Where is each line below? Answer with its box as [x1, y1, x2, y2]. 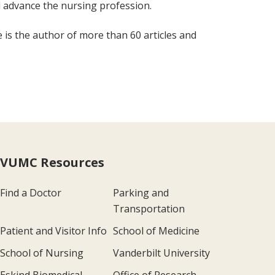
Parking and [112, 185, 169, 199]
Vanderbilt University [112, 246, 210, 260]
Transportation [112, 201, 185, 215]
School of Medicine [112, 223, 199, 238]
